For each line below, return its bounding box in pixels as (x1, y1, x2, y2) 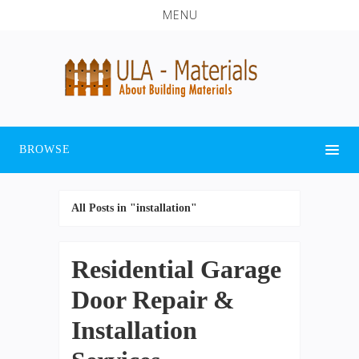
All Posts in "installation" (71, 201, 197, 214)
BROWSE (19, 143, 71, 155)
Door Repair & (71, 284, 235, 314)
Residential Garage (71, 254, 281, 284)
